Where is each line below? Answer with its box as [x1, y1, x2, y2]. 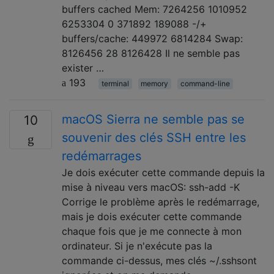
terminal [101, 78, 129, 88]
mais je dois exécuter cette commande [62, 210, 242, 223]
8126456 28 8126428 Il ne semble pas [62, 46, 240, 59]
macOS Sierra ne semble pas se [62, 111, 245, 127]
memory [141, 78, 169, 88]
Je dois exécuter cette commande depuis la [62, 166, 265, 179]
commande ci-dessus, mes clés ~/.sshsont [62, 254, 257, 267]
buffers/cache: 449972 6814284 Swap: [62, 32, 243, 45]
